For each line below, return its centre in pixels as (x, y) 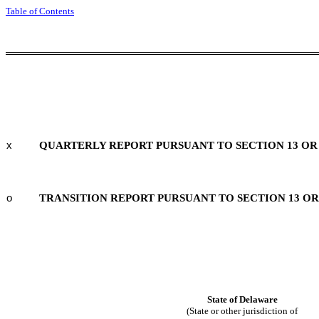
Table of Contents (40, 11)
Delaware (258, 299)
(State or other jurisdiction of (242, 310)
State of (223, 299)
